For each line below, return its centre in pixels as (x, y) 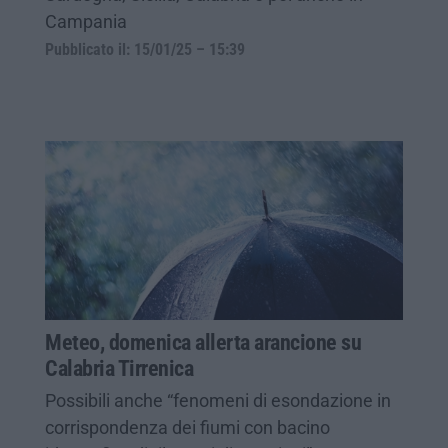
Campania (86, 21)
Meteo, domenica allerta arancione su (203, 342)
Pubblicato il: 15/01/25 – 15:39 (145, 49)
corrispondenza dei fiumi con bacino (187, 427)
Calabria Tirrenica (119, 368)
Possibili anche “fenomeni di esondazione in (218, 400)
